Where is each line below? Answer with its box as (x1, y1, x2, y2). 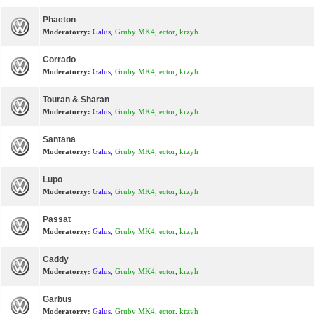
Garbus (43, 294, 72, 304)
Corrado (43, 54, 76, 64)
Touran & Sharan (43, 94, 109, 104)
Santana (43, 134, 76, 144)
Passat (43, 214, 71, 224)
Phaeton (43, 14, 76, 25)
